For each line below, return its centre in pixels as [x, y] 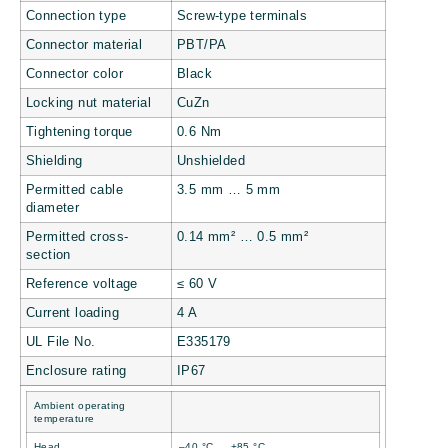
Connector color [74, 73]
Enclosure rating [76, 370]
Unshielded [211, 160]
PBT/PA [202, 44]
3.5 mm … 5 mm [229, 189]
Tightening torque [79, 131]
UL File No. [61, 341]
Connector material [84, 44]
